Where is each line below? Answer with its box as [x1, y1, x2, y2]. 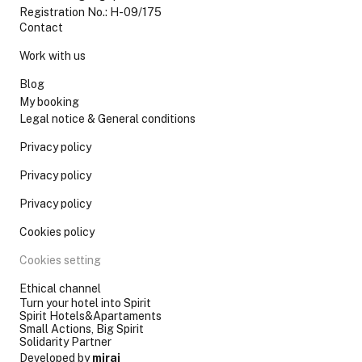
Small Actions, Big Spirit [19, 322, 144, 335]
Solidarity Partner [19, 335, 112, 348]
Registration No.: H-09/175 [19, 6, 162, 19]
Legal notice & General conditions [19, 112, 196, 125]
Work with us [19, 49, 86, 62]
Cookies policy [19, 225, 95, 238]
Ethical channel [19, 282, 101, 295]
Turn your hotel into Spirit [19, 297, 151, 309]
